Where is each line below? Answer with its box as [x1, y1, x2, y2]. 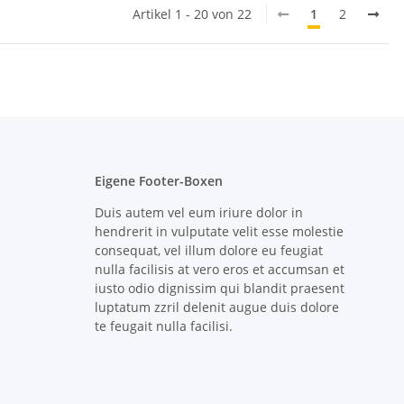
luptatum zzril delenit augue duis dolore [94, 298, 339, 317]
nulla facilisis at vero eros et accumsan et [94, 261, 344, 279]
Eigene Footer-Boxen [94, 172, 223, 190]
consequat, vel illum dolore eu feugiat [94, 242, 323, 260]
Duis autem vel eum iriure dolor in [94, 204, 303, 222]
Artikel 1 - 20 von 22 [133, 5, 252, 23]
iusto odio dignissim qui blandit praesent [94, 280, 344, 298]
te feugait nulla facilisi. [94, 317, 233, 335]
